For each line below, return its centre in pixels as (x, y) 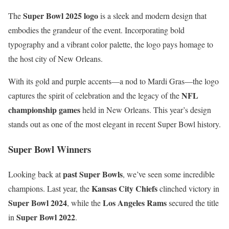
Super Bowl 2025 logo (61, 16)
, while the (85, 202)
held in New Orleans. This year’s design (146, 110)
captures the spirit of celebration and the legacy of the (95, 96)
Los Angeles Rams (135, 202)
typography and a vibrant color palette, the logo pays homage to (111, 44)
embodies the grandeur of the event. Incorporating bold (96, 30)
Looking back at (36, 174)
